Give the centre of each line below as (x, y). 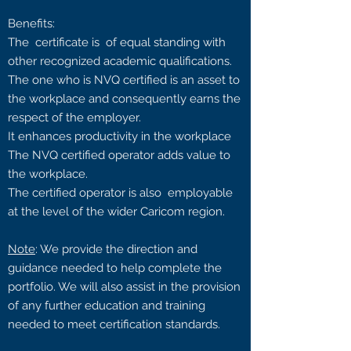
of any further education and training (107, 306)
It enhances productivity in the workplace (119, 136)
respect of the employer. (74, 118)
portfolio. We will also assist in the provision (124, 287)
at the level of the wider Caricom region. (116, 212)
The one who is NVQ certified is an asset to (124, 80)
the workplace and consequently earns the (124, 99)
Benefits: (31, 24)
